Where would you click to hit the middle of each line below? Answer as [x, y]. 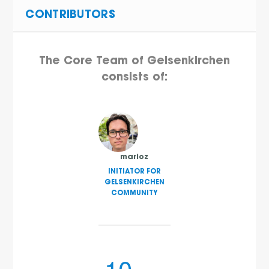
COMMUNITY [134, 194]
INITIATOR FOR [134, 172]
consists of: [134, 78]
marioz [134, 157]
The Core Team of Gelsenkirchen [134, 62]
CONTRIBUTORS [70, 16]
